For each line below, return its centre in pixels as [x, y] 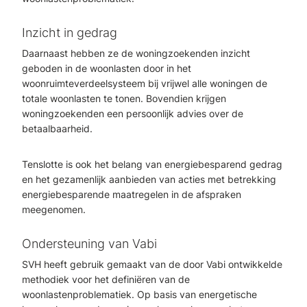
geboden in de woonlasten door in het [107, 68]
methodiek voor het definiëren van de [106, 279]
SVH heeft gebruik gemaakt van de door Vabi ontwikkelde [152, 264]
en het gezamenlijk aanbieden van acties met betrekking [149, 179]
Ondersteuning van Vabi [89, 244]
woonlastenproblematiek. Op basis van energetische [139, 294]
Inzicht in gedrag [70, 33]
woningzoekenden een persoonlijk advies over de [133, 113]
